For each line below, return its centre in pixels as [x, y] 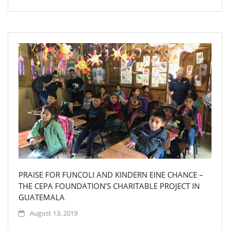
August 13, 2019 [54, 214]
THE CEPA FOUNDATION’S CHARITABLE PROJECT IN [109, 186]
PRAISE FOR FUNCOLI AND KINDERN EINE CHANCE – [111, 175]
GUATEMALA [42, 197]
